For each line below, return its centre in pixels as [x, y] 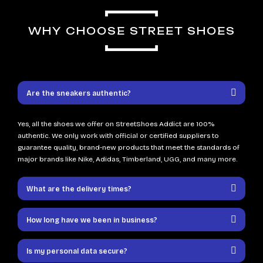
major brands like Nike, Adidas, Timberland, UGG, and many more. [127, 159]
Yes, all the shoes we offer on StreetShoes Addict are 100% [116, 124]
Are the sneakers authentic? [79, 94]
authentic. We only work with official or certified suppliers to [118, 136]
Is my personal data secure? [77, 252]
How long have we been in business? [92, 220]
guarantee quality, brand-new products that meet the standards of [129, 148]
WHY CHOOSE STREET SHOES [131, 31]
